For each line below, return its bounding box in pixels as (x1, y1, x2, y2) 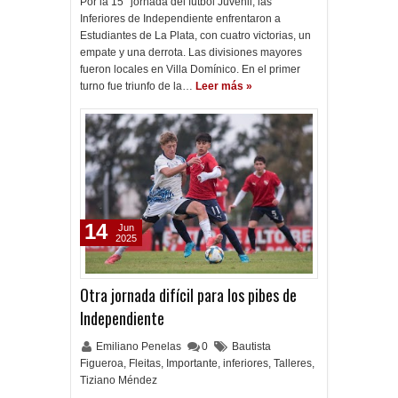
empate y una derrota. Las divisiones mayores (80, 46, 302, 59)
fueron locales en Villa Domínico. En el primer (80, 63, 300, 76)
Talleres (274, 357, 312, 370)
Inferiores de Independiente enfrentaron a (80, 12, 281, 25)
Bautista (232, 340, 271, 353)
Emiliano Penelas (96, 340, 184, 353)
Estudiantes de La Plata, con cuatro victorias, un (80, 29, 311, 42)
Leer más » (195, 80, 252, 92)
